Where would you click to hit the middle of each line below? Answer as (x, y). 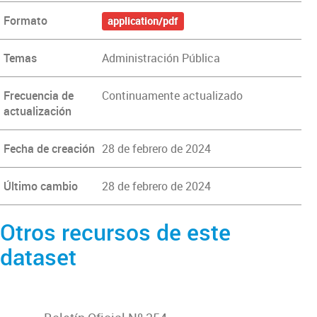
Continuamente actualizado (172, 96)
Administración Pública (161, 58)
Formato (25, 21)
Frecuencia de (39, 96)
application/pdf (143, 21)
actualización (38, 111)
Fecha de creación (49, 149)
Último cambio (41, 186)
